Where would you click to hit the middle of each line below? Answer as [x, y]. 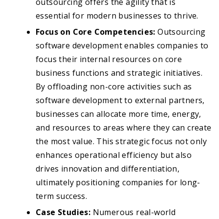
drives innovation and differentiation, [108, 169]
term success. [62, 196]
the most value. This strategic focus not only [121, 142]
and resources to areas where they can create [124, 128]
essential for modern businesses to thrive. [117, 16]
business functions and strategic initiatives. [119, 73]
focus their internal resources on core [109, 59]
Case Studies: [64, 212]
